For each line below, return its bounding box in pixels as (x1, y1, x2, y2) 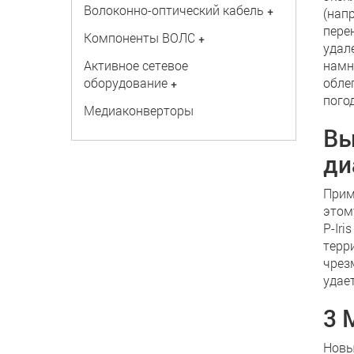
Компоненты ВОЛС (83, 29, 195, 46)
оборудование (83, 74, 168, 91)
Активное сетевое (83, 57, 188, 73)
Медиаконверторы (83, 102, 194, 119)
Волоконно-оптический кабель (83, 2, 264, 18)
